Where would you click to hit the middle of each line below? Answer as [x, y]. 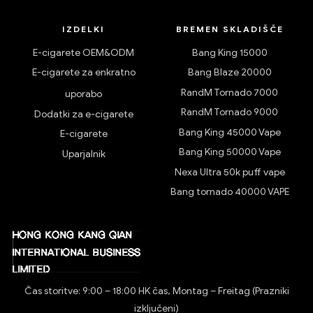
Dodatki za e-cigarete [83, 114]
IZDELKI [83, 29]
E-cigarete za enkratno [83, 73]
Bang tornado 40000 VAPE [230, 192]
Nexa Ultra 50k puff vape [230, 172]
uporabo [83, 94]
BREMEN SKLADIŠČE [230, 29]
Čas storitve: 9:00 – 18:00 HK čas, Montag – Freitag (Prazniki [156, 291]
